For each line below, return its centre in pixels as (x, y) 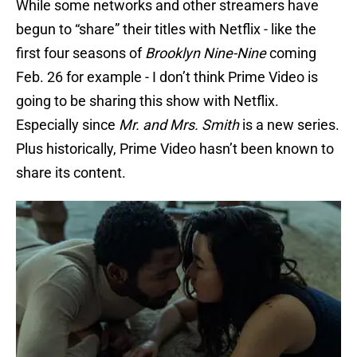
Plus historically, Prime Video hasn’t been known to (175, 149)
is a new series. (289, 125)
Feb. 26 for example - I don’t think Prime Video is (167, 77)
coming (291, 53)
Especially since (67, 125)
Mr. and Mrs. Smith (179, 125)
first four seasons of (80, 53)
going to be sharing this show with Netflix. (147, 101)
